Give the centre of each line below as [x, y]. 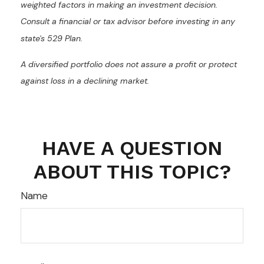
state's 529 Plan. [52, 39]
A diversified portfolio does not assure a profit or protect [129, 64]
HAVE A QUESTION [132, 148]
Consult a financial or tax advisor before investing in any [128, 22]
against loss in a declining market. [85, 81]
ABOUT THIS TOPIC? [132, 172]
